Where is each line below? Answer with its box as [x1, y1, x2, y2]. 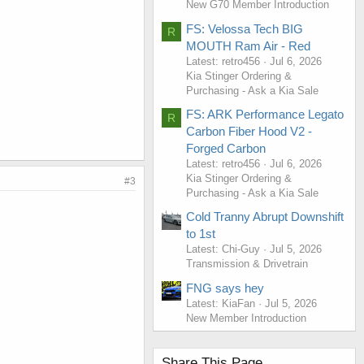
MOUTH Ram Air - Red [186, 38, 310, 53]
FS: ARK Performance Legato [186, 106, 344, 121]
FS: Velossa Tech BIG [186, 21, 303, 36]
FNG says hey [186, 280, 264, 295]
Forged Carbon [186, 141, 266, 155]
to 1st [186, 227, 215, 241]
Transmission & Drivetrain [186, 258, 308, 271]
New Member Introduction [186, 311, 306, 324]
